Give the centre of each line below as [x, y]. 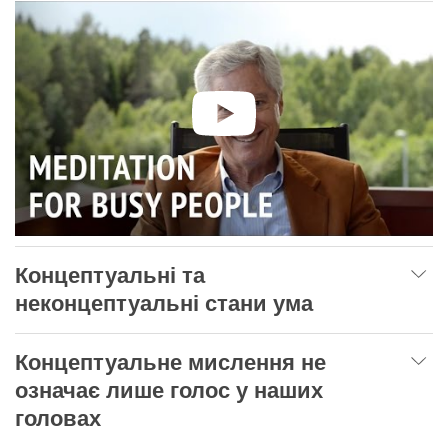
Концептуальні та [110, 276]
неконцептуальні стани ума [164, 304]
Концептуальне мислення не [170, 363]
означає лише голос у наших [169, 391]
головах [58, 419]
